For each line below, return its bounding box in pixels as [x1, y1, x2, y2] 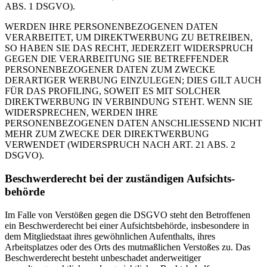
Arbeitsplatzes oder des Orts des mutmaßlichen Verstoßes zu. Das [5, 241, 250, 252]
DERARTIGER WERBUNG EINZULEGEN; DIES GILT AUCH [5, 75, 262, 86]
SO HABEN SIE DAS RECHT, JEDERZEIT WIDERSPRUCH [5, 43, 253, 54]
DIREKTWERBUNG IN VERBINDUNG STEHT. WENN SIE [5, 97, 253, 107]
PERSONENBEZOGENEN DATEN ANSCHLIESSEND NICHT [5, 118, 262, 129]
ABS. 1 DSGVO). [5, 1, 75, 12]
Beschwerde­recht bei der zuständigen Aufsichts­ [5, 172, 235, 185]
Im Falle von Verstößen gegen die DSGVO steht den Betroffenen [5, 209, 250, 220]
